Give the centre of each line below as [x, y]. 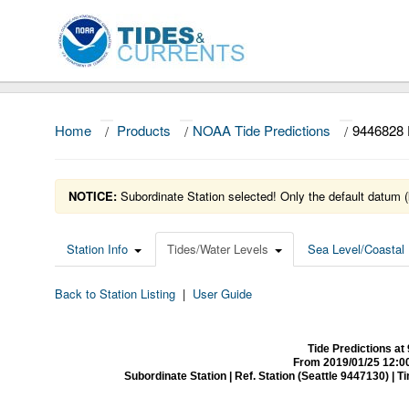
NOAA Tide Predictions [262, 130]
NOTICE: [93, 196]
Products [144, 130]
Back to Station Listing [115, 294]
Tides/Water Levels [218, 249]
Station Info [97, 249]
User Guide [222, 294]
